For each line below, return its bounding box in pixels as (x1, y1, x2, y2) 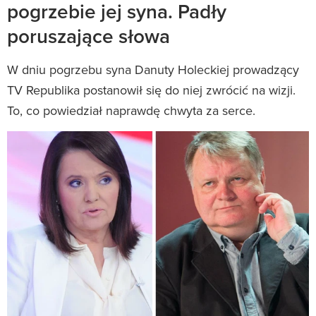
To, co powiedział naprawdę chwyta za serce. (7, 101, 255, 119)
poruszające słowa (7, 21, 170, 50)
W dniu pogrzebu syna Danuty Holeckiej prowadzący (7, 60, 299, 78)
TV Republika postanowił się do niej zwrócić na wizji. (7, 80, 296, 99)
